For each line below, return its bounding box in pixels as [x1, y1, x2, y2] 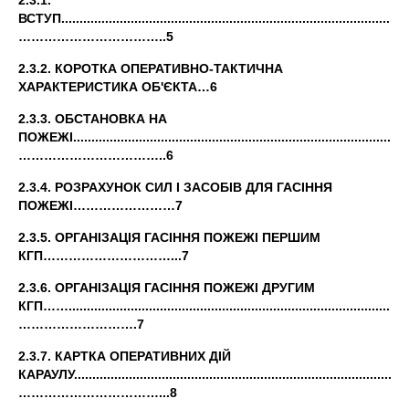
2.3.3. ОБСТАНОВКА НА [18, 111, 167, 126]
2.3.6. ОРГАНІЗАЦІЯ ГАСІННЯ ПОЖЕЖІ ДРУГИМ [18, 280, 315, 295]
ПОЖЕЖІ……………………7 [18, 198, 183, 213]
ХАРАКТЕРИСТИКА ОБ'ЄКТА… [18, 79, 210, 94]
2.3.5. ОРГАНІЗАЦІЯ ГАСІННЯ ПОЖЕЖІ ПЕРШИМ [18, 230, 320, 245]
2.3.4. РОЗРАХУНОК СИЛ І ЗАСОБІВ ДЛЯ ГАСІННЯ [18, 180, 332, 194]
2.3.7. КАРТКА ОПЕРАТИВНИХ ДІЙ [18, 349, 231, 363]
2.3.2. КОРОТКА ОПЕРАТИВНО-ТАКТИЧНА [18, 61, 283, 76]
